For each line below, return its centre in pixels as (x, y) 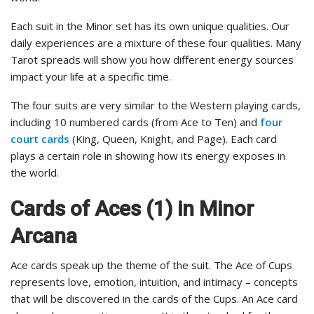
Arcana (44, 235)
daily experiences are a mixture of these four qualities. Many (156, 42)
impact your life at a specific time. (91, 76)
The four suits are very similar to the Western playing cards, (157, 105)
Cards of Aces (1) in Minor (132, 208)
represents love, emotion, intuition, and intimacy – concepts (154, 281)
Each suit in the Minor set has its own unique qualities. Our (150, 26)
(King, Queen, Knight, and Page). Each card (173, 138)
